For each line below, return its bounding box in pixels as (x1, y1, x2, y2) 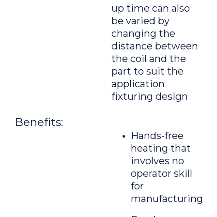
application (111, 78, 165, 90)
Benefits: (15, 115, 63, 129)
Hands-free (131, 130, 184, 141)
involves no (131, 155, 184, 167)
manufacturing (131, 193, 203, 204)
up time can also (111, 2, 190, 14)
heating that (131, 142, 191, 154)
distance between (111, 40, 198, 52)
